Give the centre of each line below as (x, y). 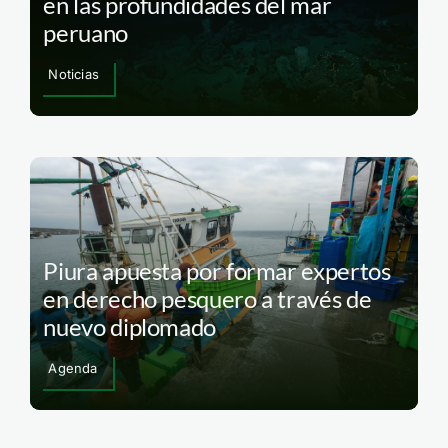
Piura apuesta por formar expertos (217, 270)
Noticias (73, 74)
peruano (85, 33)
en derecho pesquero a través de (207, 298)
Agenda (73, 367)
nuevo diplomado (130, 326)
